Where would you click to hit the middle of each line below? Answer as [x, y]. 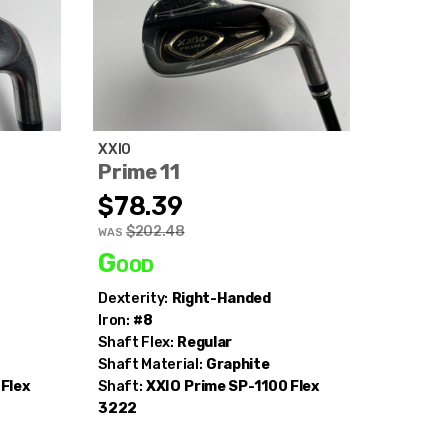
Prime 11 [139, 171]
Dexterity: [133, 298]
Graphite [238, 364]
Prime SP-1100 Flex [251, 386]
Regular [205, 342]
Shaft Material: [150, 364]
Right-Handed [221, 298]
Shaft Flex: [136, 342]
